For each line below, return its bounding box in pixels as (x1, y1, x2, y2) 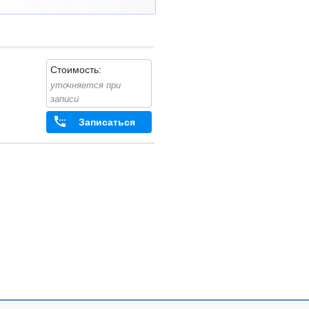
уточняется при (50, 80, 121, 91)
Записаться (78, 117, 135, 128)
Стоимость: (50, 63, 101, 75)
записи (50, 94, 79, 105)
